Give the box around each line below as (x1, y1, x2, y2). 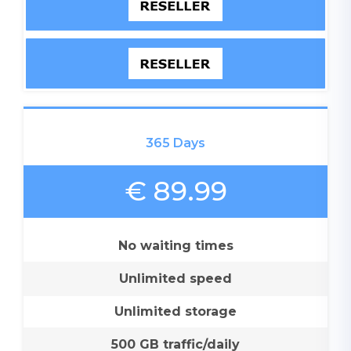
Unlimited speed (119, 271, 232, 287)
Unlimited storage (114, 304, 237, 320)
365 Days (146, 136, 205, 151)
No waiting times (118, 238, 233, 254)
